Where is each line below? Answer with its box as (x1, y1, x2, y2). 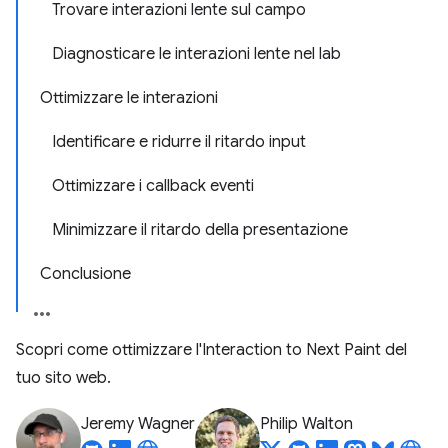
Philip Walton (260, 414, 353, 434)
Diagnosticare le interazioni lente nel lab (52, 44, 341, 64)
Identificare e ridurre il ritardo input (52, 132, 306, 152)
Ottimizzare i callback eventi (52, 176, 254, 196)
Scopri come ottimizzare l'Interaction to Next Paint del (16, 340, 407, 360)
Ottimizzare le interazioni (40, 88, 218, 108)
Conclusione (40, 264, 131, 284)
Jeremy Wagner (81, 414, 195, 434)
